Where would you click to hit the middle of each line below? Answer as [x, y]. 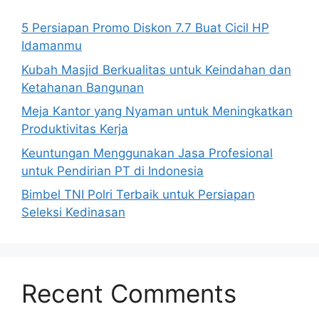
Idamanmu [52, 46]
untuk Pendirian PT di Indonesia [113, 171]
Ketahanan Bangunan [83, 87]
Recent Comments [129, 293]
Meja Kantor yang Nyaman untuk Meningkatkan [157, 111]
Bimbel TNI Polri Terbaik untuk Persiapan [138, 194]
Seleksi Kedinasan [73, 212]
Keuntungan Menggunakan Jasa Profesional [147, 153]
